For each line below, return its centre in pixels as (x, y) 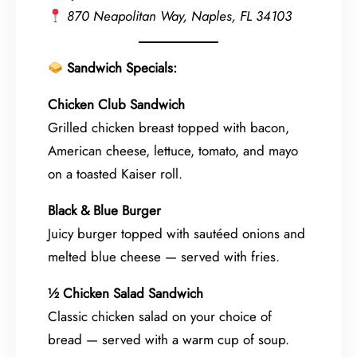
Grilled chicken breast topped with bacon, (169, 127)
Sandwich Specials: (122, 67)
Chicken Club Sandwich (116, 104)
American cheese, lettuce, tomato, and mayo (173, 150)
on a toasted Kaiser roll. (115, 173)
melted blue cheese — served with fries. (164, 256)
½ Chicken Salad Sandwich (126, 293)
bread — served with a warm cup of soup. (169, 339)
